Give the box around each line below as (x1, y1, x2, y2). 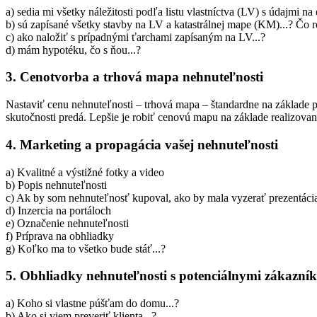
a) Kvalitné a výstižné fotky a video (6, 166, 164, 178)
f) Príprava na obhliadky (6, 229, 114, 242)
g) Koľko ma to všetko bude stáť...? (6, 242, 166, 255)
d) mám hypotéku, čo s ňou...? (6, 43, 141, 56)
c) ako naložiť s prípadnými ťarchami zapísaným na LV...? (6, 30, 265, 43)
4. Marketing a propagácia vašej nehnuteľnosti (6, 137, 278, 152)
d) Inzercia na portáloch (6, 204, 111, 217)
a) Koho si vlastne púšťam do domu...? (6, 296, 179, 309)
